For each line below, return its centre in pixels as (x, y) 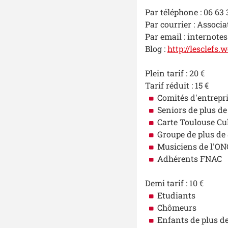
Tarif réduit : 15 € (178, 85)
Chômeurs (177, 208)
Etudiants (176, 195)
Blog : (156, 49)
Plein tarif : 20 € (182, 73)
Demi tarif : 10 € (174, 183)
